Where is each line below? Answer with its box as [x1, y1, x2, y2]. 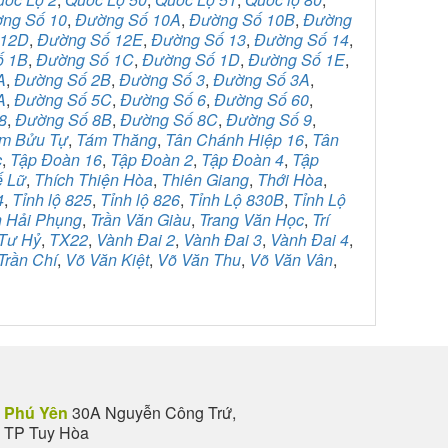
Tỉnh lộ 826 [100, 188, 180, 211]
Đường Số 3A [213, 68, 310, 91]
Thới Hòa [257, 168, 323, 191]
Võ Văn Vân [249, 248, 333, 271]
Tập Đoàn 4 [201, 148, 284, 171]
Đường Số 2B [14, 68, 111, 91]
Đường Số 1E [248, 48, 345, 71]
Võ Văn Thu [157, 248, 241, 271]
